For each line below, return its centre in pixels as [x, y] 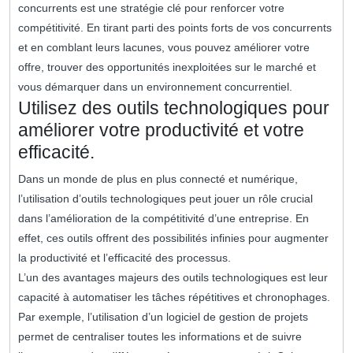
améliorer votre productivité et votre [161, 130]
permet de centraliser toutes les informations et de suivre [160, 337]
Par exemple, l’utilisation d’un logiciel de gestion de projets [163, 317]
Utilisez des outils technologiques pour [174, 108]
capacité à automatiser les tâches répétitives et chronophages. [174, 297]
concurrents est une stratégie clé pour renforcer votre [151, 8]
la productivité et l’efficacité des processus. [124, 258]
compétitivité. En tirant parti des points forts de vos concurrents [175, 28]
